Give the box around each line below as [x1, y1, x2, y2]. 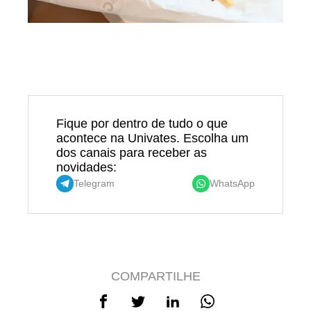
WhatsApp [210, 178, 255, 190]
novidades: [56, 160, 117, 174]
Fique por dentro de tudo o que [56, 116, 228, 131]
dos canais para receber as [56, 145, 207, 160]
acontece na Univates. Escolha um [56, 131, 249, 145]
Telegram [74, 178, 115, 190]
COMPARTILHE [110, 269, 201, 283]
